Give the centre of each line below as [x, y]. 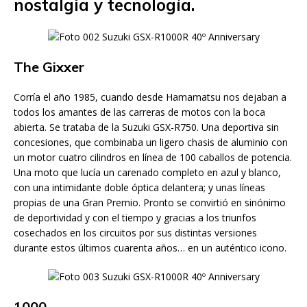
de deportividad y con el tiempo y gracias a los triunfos [135, 218]
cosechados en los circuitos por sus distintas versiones [135, 233]
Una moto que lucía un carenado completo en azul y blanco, [147, 172]
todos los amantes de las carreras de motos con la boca [139, 112]
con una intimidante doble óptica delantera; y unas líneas [139, 187]
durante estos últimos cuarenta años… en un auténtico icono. [150, 248]
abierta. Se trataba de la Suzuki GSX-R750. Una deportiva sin [146, 127]
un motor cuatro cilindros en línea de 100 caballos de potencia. [153, 157]
